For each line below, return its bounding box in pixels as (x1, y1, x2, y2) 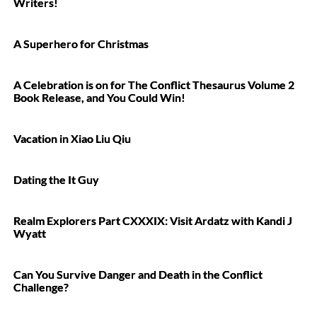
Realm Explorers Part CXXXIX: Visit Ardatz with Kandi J (13, 214, 292, 227)
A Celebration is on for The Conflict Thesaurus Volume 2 (13, 78, 294, 91)
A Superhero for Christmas (13, 37, 149, 50)
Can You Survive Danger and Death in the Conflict (13, 267, 263, 281)
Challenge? (13, 280, 69, 294)
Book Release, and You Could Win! (13, 91, 185, 104)
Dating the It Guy (13, 173, 99, 186)
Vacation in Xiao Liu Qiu (13, 132, 131, 145)
